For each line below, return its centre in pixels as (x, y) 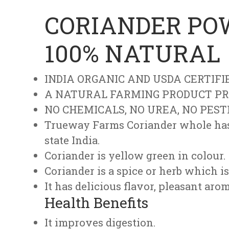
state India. (72, 140)
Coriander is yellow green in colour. (135, 156)
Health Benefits (96, 203)
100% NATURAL (132, 53)
